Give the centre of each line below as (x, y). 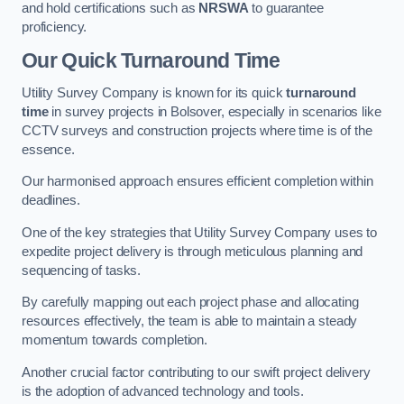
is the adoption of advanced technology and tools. (163, 391)
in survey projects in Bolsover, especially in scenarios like (215, 111)
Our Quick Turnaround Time (151, 60)
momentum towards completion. (115, 340)
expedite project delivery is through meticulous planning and (193, 251)
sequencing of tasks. (82, 270)
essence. (48, 149)
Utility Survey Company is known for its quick (154, 92)
